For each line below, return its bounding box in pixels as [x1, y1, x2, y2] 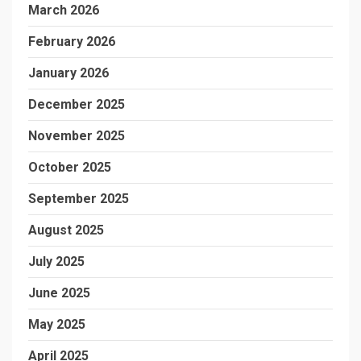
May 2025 [28, 317, 85, 332]
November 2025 [28, 128, 125, 143]
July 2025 [28, 254, 85, 269]
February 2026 [28, 34, 115, 49]
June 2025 [28, 285, 90, 301]
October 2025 [28, 160, 111, 175]
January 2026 [28, 65, 109, 81]
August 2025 [28, 222, 104, 238]
